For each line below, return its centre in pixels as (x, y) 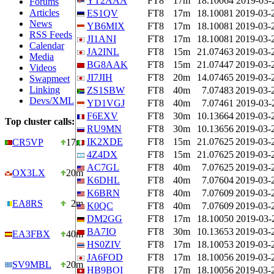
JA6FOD (105, 257)
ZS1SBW (106, 90)
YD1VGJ (106, 103)
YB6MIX (106, 26)
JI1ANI (102, 39)
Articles (44, 13)
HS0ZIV (104, 244)
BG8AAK (107, 65)
